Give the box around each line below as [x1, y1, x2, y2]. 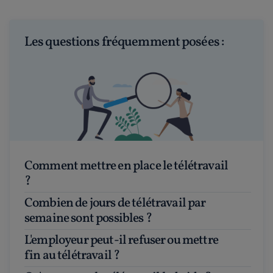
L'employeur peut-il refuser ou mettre [24, 231, 32, 249]
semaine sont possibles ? [24, 209, 152, 227]
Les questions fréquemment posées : [24, 32, 225, 52]
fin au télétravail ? [24, 246, 120, 264]
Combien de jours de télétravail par [24, 194, 33, 212]
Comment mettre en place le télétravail [24, 157, 33, 175]
